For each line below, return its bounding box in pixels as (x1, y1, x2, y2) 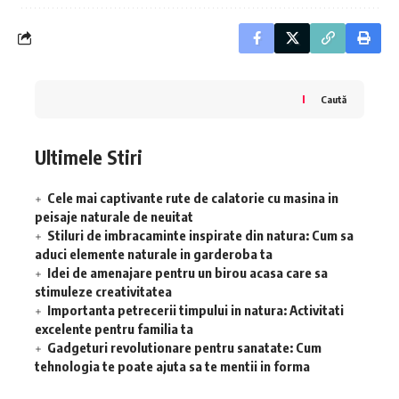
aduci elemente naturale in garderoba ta (35, 246, 273, 263)
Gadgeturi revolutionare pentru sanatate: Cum (47, 339, 322, 356)
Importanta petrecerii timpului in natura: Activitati (47, 302, 344, 319)
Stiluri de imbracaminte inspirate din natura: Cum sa (47, 227, 354, 244)
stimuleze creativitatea (35, 283, 172, 300)
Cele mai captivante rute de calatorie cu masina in (47, 190, 338, 207)
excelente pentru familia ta (35, 321, 193, 338)
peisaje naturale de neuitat (35, 208, 193, 225)
